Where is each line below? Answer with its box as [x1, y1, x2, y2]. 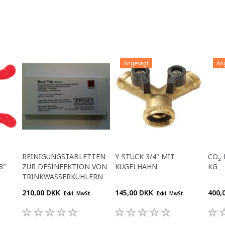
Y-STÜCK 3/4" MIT [115, 151, 175, 161]
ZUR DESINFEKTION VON [22, 161, 107, 171]
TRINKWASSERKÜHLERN [22, 171, 103, 181]
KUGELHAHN [115, 161, 157, 171]
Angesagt [124, 59, 149, 67]
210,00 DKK [22, 187, 62, 197]
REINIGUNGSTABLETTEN [22, 151, 105, 161]
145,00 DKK [115, 187, 155, 197]
